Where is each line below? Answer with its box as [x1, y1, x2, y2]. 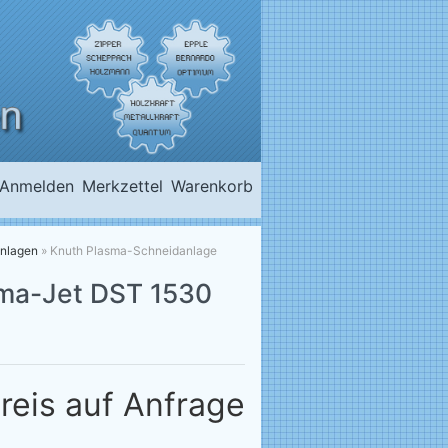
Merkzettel [82, 175, 163, 196]
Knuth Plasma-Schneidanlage [50, 242, 217, 258]
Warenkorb [171, 175, 253, 196]
